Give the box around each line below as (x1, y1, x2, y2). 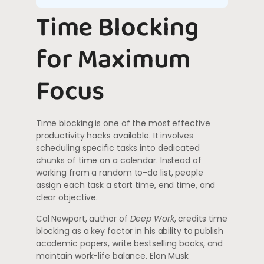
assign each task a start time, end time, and (35, 179, 216, 192)
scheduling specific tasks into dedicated (35, 142, 200, 154)
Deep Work (130, 212, 174, 225)
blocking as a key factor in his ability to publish (35, 225, 223, 237)
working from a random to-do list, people (35, 167, 203, 179)
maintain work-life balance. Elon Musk (35, 249, 189, 262)
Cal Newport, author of (35, 212, 130, 225)
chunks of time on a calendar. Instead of (35, 154, 202, 167)
